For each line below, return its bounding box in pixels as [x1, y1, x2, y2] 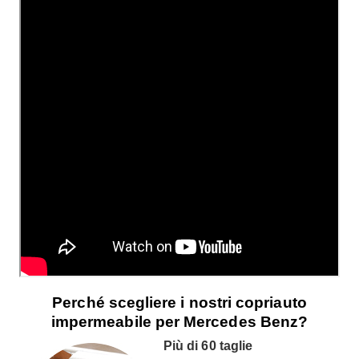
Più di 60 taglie [163, 339, 253, 353]
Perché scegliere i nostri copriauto [52, 294, 307, 311]
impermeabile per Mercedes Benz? [50, 313, 309, 330]
